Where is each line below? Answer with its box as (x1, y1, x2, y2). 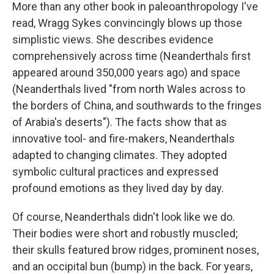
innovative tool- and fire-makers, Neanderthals (12, 132, 235, 146)
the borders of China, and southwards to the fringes (12, 99, 262, 113)
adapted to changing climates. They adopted (12, 149, 227, 162)
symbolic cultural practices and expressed (12, 165, 218, 179)
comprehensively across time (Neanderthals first (12, 50, 251, 63)
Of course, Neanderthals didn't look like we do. (12, 210, 235, 224)
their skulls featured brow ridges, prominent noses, (12, 243, 259, 257)
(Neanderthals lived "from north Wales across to (12, 83, 245, 96)
